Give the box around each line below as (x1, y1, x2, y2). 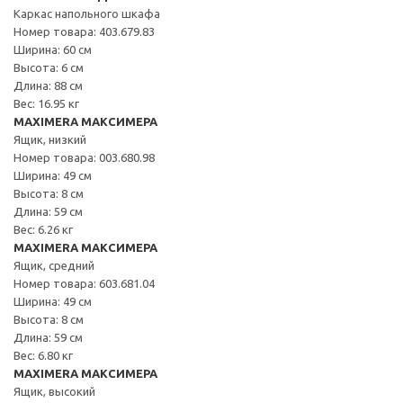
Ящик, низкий (13, 132, 86, 146)
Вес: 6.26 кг (13, 222, 73, 236)
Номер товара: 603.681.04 (13, 276, 155, 290)
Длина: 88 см (13, 78, 83, 92)
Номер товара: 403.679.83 (13, 24, 155, 38)
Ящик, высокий (13, 384, 95, 398)
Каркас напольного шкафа (13, 6, 160, 20)
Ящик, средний (13, 258, 94, 272)
